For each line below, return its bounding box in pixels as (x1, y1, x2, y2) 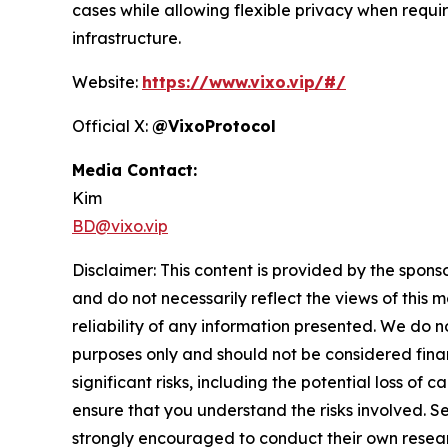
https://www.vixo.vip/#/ (142, 71, 346, 92)
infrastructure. (72, 27, 181, 48)
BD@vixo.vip (72, 215, 168, 236)
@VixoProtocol (152, 115, 276, 136)
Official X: (72, 115, 152, 136)
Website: (72, 71, 142, 92)
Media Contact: (72, 159, 197, 180)
